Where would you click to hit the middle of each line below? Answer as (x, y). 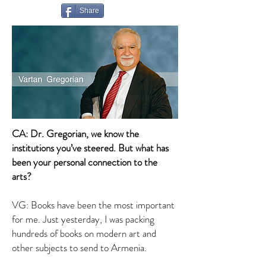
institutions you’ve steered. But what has (90, 148)
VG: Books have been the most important (93, 205)
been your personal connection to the (85, 162)
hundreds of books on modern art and (84, 233)
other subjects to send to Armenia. (79, 248)
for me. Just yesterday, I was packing (83, 219)
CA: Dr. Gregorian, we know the (75, 134)
